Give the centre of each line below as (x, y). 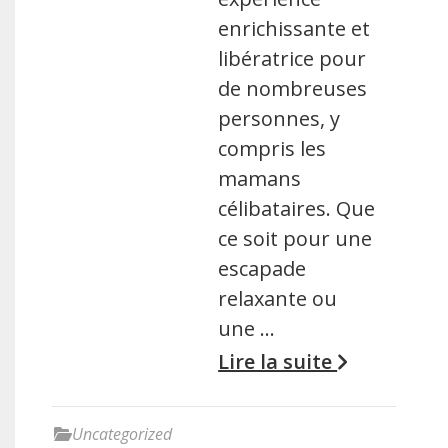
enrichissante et (294, 28)
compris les (272, 148)
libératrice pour (292, 58)
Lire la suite (278, 361)
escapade (262, 268)
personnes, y (279, 118)
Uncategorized (122, 434)
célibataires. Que (297, 208)
